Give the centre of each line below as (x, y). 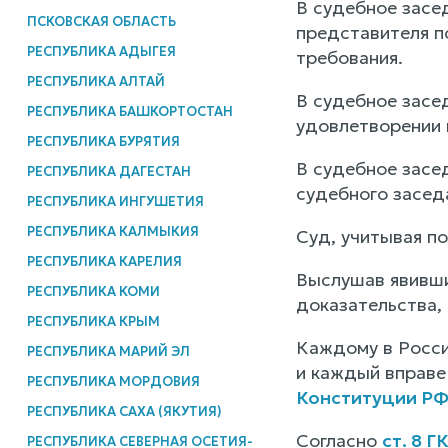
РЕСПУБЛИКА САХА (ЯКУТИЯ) (124, 411)
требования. (349, 58)
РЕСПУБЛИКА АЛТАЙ (95, 81)
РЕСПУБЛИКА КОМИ (93, 291)
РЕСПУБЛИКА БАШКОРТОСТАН (129, 111)
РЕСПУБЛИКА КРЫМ (93, 321)
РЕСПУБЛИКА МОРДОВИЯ (113, 381)
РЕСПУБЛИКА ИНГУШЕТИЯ (115, 201)
